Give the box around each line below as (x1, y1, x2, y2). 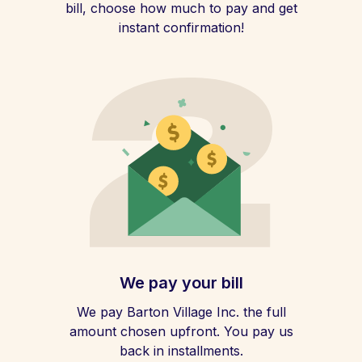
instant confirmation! (118, 19, 244, 36)
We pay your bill (119, 273, 243, 293)
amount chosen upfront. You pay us (69, 323, 293, 339)
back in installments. (119, 343, 243, 359)
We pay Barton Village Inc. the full (76, 304, 286, 320)
